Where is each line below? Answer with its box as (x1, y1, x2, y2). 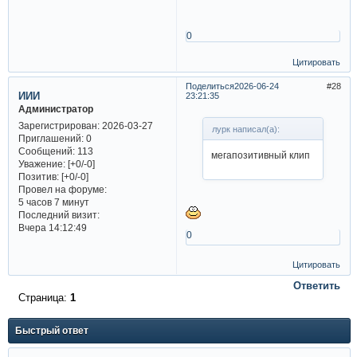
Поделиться (185, 81, 234, 92)
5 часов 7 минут (18, 196, 89, 207)
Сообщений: (18, 145, 75, 156)
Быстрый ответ (15, 324, 88, 336)
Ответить (293, 279, 341, 292)
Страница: (18, 291, 70, 304)
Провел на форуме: (18, 183, 107, 194)
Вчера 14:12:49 (18, 222, 87, 233)
